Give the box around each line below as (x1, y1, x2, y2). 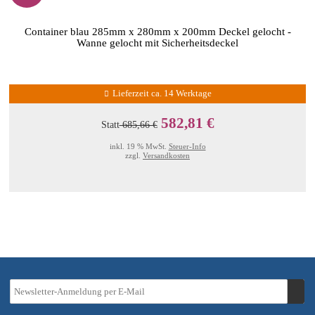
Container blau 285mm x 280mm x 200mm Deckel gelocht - (24, 25, 291, 37)
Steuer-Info (168, 142, 206, 150)
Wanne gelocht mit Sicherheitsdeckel (77, 37, 238, 49)
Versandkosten (143, 151, 190, 160)
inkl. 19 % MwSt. (109, 142, 169, 150)
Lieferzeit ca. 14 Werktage (112, 89, 212, 98)
